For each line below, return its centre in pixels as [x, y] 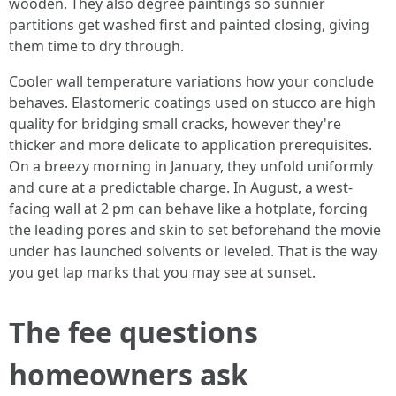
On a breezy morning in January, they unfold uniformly [191, 166]
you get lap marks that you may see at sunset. [162, 272]
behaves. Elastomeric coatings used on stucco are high [192, 103]
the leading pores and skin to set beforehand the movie [195, 230]
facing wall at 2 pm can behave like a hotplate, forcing [188, 209]
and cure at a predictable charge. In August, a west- [181, 187]
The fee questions [133, 332]
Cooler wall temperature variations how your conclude [191, 81]
